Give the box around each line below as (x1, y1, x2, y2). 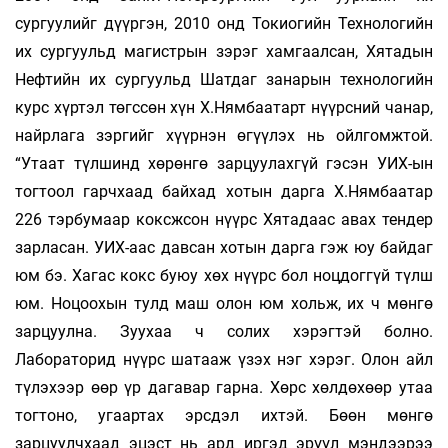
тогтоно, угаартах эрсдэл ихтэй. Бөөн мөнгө (15, 405, 433, 425)
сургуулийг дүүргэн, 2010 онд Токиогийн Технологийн (15, 13, 433, 33)
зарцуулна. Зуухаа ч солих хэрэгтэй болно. (15, 321, 433, 341)
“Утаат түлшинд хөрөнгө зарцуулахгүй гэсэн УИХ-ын (15, 153, 433, 173)
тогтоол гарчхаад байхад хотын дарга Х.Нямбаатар (15, 181, 433, 201)
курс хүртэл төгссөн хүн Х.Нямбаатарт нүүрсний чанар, (15, 97, 433, 117)
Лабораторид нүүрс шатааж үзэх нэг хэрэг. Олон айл (15, 349, 433, 369)
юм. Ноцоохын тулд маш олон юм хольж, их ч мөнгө (15, 293, 433, 313)
